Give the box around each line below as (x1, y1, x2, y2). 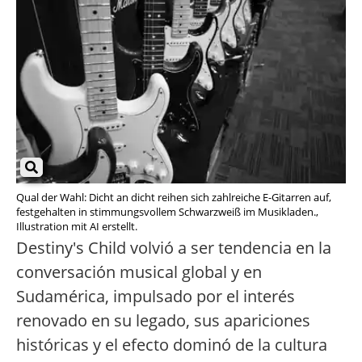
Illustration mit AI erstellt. (16, 219, 137, 234)
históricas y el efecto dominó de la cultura (16, 334, 327, 356)
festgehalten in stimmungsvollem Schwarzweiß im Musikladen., (16, 204, 318, 220)
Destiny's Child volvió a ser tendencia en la (16, 237, 331, 259)
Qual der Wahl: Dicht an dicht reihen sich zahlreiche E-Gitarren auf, (16, 190, 331, 205)
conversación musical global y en (16, 261, 262, 284)
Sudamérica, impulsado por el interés (16, 285, 295, 308)
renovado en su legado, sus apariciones (16, 309, 310, 332)
